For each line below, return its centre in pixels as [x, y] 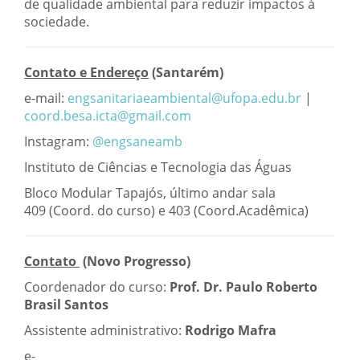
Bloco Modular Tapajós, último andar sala [150, 193]
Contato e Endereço [86, 73]
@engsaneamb [137, 142]
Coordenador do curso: [95, 287]
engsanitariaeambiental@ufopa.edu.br [184, 98]
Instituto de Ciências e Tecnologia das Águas [158, 168]
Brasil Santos [66, 305]
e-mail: [46, 98]
